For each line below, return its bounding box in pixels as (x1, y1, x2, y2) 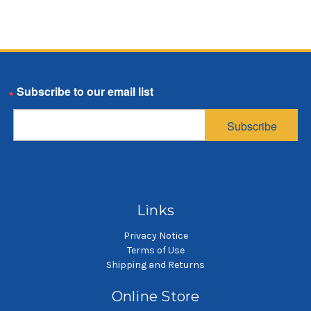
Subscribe (226, 118, 277, 135)
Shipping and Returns (106, 259, 205, 271)
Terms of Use (126, 244, 185, 257)
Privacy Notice (123, 230, 188, 242)
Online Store (111, 288, 200, 305)
